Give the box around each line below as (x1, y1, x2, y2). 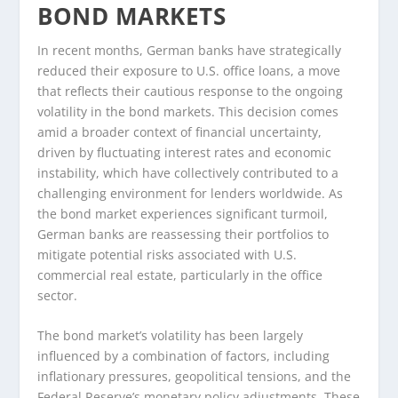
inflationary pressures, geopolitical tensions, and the (37, 368, 352, 386)
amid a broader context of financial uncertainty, (37, 123, 322, 140)
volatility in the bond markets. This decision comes (37, 102, 339, 120)
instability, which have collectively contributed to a (37, 163, 339, 181)
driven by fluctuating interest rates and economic (37, 143, 332, 161)
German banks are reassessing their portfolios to (37, 225, 330, 243)
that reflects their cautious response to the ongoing (37, 82, 344, 99)
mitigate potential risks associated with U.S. (37, 245, 298, 263)
